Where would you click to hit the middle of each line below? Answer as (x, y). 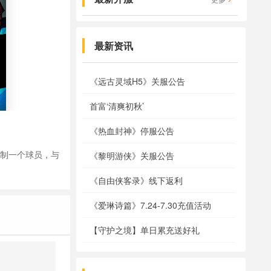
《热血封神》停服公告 (132, 131)
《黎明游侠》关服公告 (132, 155)
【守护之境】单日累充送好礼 (145, 230)
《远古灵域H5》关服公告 (137, 81)
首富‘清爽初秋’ (117, 106)
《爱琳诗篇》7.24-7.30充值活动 (150, 205)
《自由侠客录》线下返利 (136, 180)
